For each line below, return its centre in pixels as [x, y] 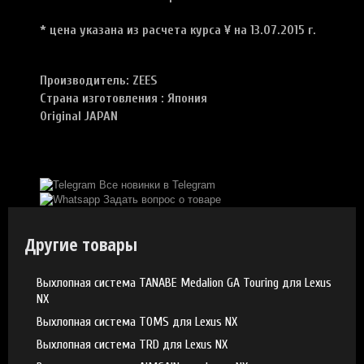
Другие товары [81, 243]
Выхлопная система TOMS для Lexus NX [137, 321]
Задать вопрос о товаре [162, 199]
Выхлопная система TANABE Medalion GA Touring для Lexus [184, 282]
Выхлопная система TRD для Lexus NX [132, 344]
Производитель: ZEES [98, 80]
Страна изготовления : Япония [123, 98]
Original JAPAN [79, 116]
